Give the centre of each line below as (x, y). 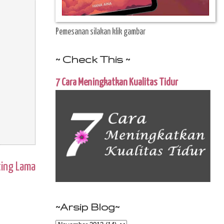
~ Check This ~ (93, 59)
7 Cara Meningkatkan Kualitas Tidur (117, 82)
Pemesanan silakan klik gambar (100, 32)
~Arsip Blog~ (87, 206)
